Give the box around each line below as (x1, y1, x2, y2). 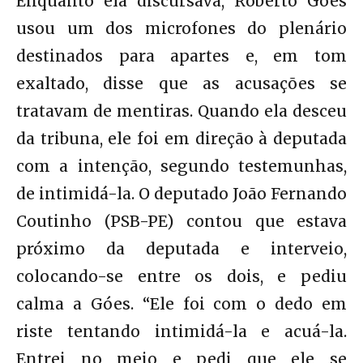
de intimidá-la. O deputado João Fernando (16, 183, 347, 203)
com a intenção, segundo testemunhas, (16, 156, 347, 176)
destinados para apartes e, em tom (16, 45, 347, 66)
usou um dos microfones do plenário (16, 18, 347, 38)
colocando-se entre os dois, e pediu (16, 266, 347, 286)
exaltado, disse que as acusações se (16, 73, 347, 93)
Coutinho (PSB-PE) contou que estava (16, 211, 347, 231)
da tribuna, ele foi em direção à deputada (16, 128, 347, 148)
